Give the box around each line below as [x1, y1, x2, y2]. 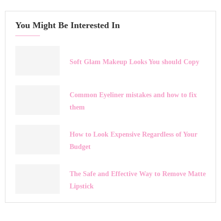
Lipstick [70, 183, 94, 190]
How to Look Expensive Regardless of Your [70, 131, 197, 139]
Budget [70, 143, 91, 151]
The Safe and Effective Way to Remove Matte [70, 170, 206, 178]
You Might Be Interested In [15, 20, 120, 31]
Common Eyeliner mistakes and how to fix [70, 91, 197, 99]
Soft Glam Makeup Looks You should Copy [70, 58, 199, 66]
